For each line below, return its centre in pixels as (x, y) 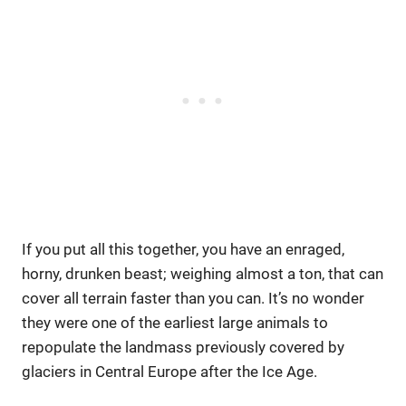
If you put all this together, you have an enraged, (183, 249)
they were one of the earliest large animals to (175, 322)
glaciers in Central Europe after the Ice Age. (169, 371)
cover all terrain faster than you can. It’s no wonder (193, 298)
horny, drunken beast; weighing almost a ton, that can (203, 273)
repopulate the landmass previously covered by (183, 347)
